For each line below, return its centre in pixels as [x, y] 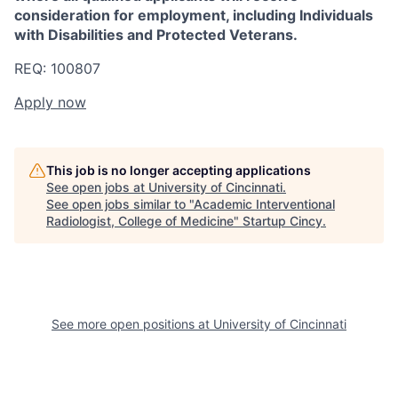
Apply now [50, 102]
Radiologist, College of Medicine [140, 220]
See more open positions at [132, 323]
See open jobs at [97, 187]
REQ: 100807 [57, 68]
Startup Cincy [283, 220]
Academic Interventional [264, 203]
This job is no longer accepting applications [179, 170]
